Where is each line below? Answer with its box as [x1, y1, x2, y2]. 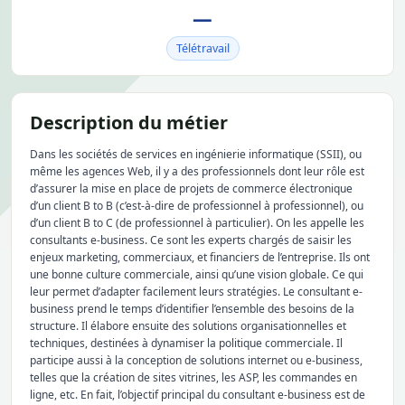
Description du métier [30, 110, 228, 135]
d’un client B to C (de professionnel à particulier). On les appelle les [30, 215, 364, 231]
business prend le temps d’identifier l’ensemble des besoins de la [30, 301, 354, 316]
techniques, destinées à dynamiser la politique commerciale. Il [30, 335, 343, 351]
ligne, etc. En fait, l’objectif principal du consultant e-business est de [30, 387, 365, 402]
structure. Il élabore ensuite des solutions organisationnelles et [30, 318, 346, 334]
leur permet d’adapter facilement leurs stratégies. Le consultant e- [30, 284, 363, 299]
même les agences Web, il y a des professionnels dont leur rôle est [30, 164, 364, 179]
